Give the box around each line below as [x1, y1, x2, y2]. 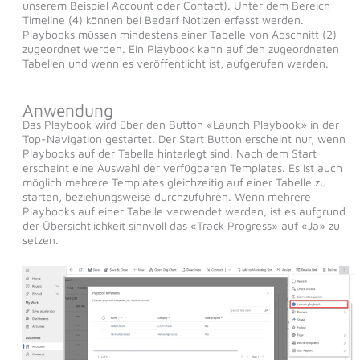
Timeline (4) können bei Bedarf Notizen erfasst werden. [22, 13, 304, 27]
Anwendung [22, 100, 113, 121]
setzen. [22, 233, 59, 247]
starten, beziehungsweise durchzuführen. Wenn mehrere [22, 190, 311, 204]
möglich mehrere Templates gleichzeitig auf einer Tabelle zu [22, 175, 326, 190]
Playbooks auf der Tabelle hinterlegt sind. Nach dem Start [22, 146, 317, 161]
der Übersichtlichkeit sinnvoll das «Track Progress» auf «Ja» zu [22, 219, 340, 233]
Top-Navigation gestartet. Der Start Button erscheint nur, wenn [22, 132, 346, 146]
